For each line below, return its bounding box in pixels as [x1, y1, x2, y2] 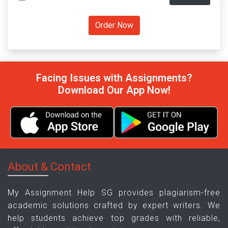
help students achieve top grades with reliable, [8, 213, 220, 223]
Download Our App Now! [58, 84, 170, 96]
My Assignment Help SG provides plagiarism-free [8, 187, 220, 197]
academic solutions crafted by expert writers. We [8, 200, 220, 210]
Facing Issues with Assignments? [36, 72, 192, 84]
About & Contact [8, 160, 91, 173]
